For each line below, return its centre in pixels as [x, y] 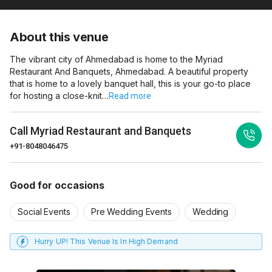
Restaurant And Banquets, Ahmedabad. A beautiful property [129, 71]
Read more [130, 96]
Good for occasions [57, 185]
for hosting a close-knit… [59, 96]
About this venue [59, 37]
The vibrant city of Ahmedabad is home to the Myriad [116, 59]
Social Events [44, 212]
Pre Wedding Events [131, 212]
